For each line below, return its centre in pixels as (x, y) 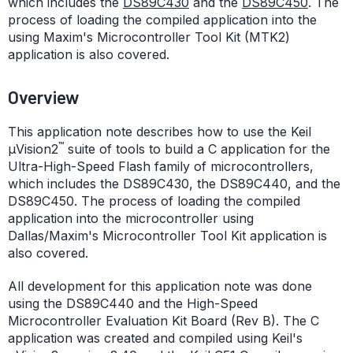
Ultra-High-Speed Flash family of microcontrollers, (161, 166)
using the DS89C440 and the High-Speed (133, 303)
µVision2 (33, 149)
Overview (44, 97)
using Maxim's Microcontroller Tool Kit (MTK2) (149, 37)
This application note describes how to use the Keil (160, 132)
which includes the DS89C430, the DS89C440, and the (174, 184)
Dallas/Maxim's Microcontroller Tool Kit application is (167, 236)
